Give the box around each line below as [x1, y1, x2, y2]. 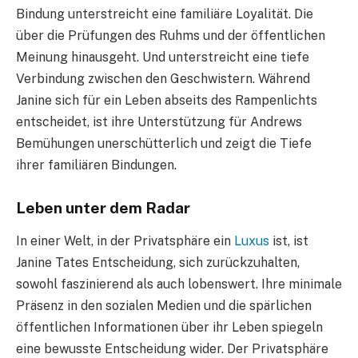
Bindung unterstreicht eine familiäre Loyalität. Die [16, 6, 313, 22]
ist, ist [269, 233, 308, 249]
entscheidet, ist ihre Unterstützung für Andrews [16, 113, 302, 129]
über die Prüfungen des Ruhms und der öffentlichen [16, 27, 325, 43]
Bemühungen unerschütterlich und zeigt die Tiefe [16, 135, 312, 151]
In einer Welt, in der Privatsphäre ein [16, 233, 234, 249]
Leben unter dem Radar [16, 198, 190, 217]
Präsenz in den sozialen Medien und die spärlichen [16, 298, 312, 314]
